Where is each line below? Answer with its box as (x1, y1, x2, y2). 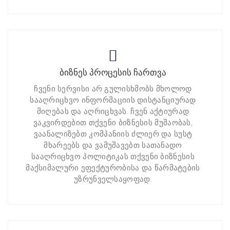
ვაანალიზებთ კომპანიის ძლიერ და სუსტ (33, 129, 193, 139)
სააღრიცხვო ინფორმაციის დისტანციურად (30, 95, 196, 105)
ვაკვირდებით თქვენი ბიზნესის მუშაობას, (33, 118, 193, 128)
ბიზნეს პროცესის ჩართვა (60, 66, 166, 79)
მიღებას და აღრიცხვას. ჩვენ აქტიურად (36, 107, 189, 117)
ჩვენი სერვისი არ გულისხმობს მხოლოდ (34, 84, 192, 94)
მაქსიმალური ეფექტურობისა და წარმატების (26, 163, 200, 173)
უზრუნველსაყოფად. (74, 175, 152, 184)
